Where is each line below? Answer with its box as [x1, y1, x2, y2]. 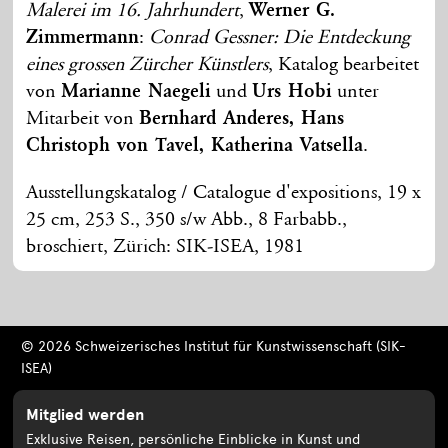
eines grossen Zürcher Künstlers [26, 55, 269, 76]
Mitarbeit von [26, 109, 140, 130]
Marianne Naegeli [61, 82, 212, 103]
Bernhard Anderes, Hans [139, 109, 345, 130]
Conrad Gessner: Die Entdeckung [149, 28, 411, 49]
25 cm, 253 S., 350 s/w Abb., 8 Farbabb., [26, 210, 348, 231]
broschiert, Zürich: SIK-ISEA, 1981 [26, 237, 305, 258]
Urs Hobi [252, 82, 333, 103]
